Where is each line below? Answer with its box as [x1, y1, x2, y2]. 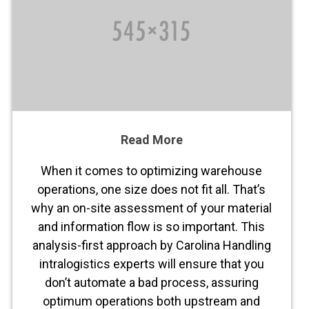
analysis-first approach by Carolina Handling [32, 238, 271, 253]
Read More [120, 132, 183, 148]
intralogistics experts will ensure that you [39, 257, 264, 272]
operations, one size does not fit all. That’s [37, 182, 266, 197]
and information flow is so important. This [38, 219, 266, 235]
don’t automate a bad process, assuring [44, 275, 259, 290]
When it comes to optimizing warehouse [41, 163, 263, 179]
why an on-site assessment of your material [31, 201, 272, 216]
